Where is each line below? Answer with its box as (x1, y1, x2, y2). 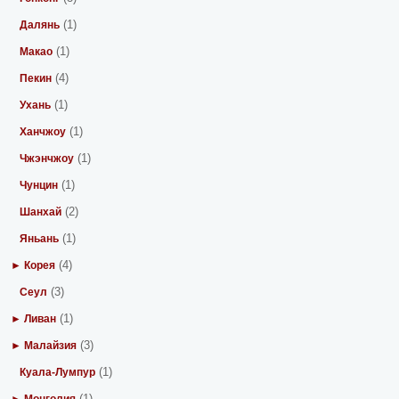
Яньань (20, 232, 60, 245)
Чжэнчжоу (20, 152, 75, 165)
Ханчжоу (20, 126, 67, 138)
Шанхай (20, 206, 62, 218)
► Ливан (11, 313, 57, 325)
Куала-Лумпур (20, 366, 96, 379)
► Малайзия (11, 339, 77, 352)
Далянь (20, 19, 61, 31)
